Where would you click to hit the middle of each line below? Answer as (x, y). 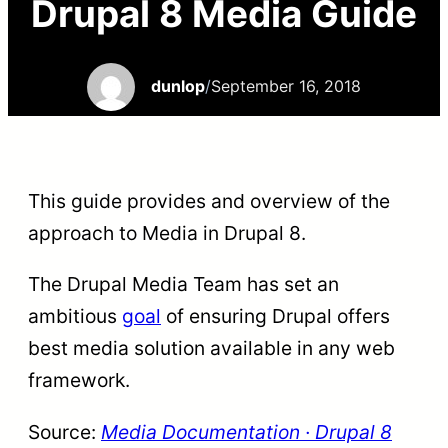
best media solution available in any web (211, 348)
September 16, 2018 (286, 86)
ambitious (75, 316)
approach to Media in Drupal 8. (167, 233)
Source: (64, 431)
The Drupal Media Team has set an (183, 284)
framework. (79, 380)
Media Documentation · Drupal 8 (246, 431)
